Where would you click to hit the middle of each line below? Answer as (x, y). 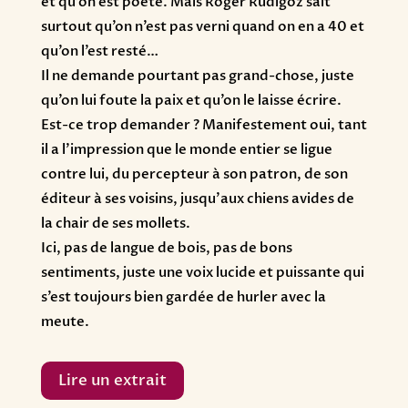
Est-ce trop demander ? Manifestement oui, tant (204, 125)
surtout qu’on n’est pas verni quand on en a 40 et (202, 27)
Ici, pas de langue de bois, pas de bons (166, 248)
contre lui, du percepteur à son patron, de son (194, 174)
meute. (65, 322)
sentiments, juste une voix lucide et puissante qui (202, 273)
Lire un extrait (112, 381)
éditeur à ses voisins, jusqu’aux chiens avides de (197, 199)
